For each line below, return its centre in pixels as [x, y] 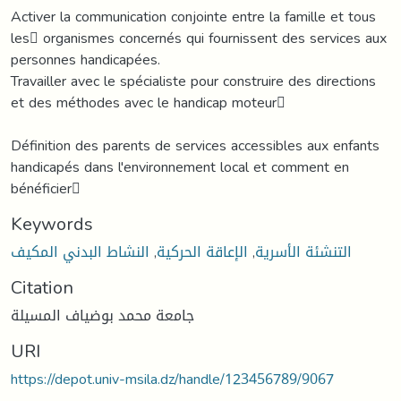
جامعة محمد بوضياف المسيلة [102, 315]
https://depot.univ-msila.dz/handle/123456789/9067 [172, 379]
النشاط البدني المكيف [80, 252]
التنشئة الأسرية [303, 252]
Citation [42, 287]
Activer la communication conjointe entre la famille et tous [193, 16]
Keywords [52, 223]
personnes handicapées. [85, 59]
